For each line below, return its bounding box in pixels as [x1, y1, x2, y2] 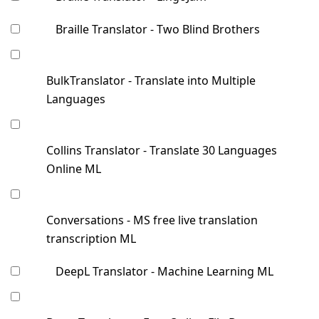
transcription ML [46, 231, 136, 247]
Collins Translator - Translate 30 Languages [46, 142, 277, 159]
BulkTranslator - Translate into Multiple [46, 73, 256, 89]
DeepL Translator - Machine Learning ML [56, 263, 273, 280]
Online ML [46, 161, 101, 177]
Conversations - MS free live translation [46, 212, 258, 229]
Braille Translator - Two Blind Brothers [56, 21, 260, 38]
